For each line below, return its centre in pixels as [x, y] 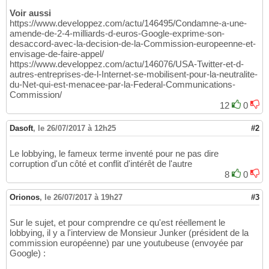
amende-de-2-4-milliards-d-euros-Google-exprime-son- [117, 34]
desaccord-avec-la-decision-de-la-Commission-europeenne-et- [133, 44]
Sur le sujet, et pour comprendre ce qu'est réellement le [117, 223]
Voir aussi [30, 13]
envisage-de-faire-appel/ [57, 54]
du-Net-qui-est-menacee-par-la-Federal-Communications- [122, 85]
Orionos [25, 198]
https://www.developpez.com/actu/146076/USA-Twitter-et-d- [127, 64]
